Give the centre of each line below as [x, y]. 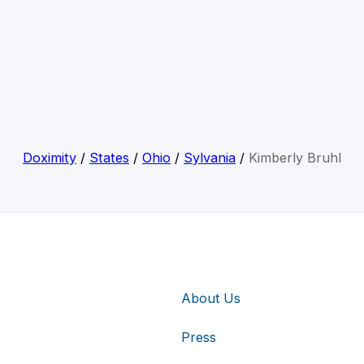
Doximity [50, 158]
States [109, 158]
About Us [211, 298]
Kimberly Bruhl [295, 158]
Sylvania [210, 158]
